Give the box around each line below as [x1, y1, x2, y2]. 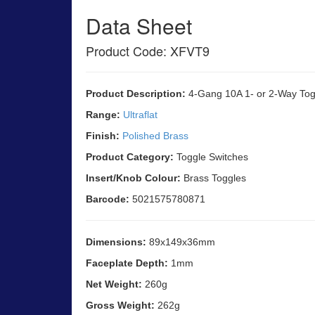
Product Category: [86, 151, 174, 163]
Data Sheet [86, 11, 192, 41]
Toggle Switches [174, 151, 248, 163]
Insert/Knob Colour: [86, 172, 181, 184]
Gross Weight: [86, 300, 155, 311]
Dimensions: [86, 236, 146, 248]
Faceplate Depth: [86, 257, 168, 269]
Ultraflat [123, 109, 157, 121]
